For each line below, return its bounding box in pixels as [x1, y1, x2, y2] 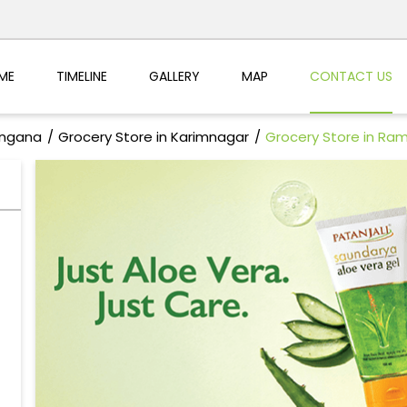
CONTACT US [309, 66, 392, 85]
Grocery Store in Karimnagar [57, 127, 249, 147]
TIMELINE [55, 66, 107, 85]
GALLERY [148, 66, 200, 85]
